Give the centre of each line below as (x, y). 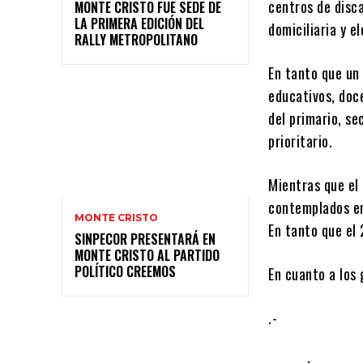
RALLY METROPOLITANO (136, 39)
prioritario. (301, 141)
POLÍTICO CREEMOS (125, 271)
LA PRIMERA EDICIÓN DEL (139, 23)
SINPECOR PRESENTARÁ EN (145, 239)
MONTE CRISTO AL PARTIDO (147, 255)
